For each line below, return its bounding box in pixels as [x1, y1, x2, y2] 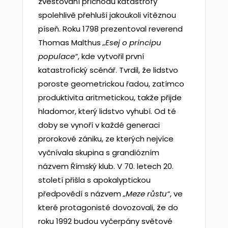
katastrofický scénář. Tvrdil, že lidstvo [38, 65, 178, 75]
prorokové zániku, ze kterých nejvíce [38, 133, 174, 144]
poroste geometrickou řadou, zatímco [38, 78, 184, 89]
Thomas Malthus [38, 37, 103, 48]
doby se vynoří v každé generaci [38, 120, 160, 130]
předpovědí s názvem [38, 188, 123, 199]
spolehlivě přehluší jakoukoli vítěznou [38, 10, 176, 20]
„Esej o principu [102, 37, 161, 48]
